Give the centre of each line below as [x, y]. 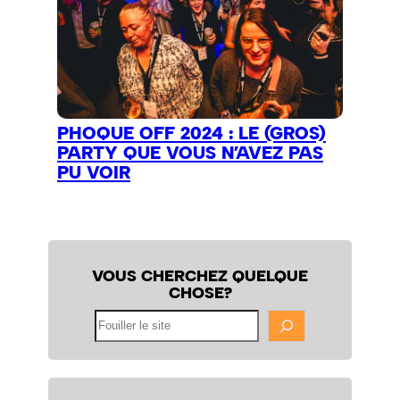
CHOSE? [200, 293]
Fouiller [112, 318]
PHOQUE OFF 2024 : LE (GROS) [192, 133]
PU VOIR [94, 173]
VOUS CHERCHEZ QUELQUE [200, 276]
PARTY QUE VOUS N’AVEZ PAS [190, 153]
